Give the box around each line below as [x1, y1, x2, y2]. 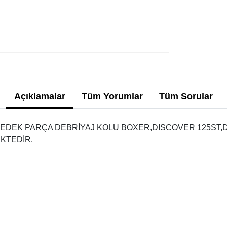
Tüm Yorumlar [82, 91, 143, 101]
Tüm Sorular [159, 91, 213, 101]
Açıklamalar [14, 91, 65, 101]
